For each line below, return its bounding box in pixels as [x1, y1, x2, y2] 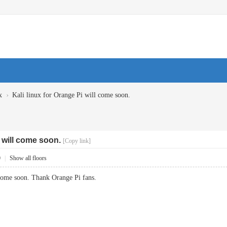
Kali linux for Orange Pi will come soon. [12, 91, 130, 99]
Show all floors [10, 155, 47, 162]
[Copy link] [63, 137, 91, 144]
